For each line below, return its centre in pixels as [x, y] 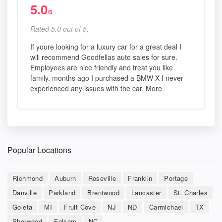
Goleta [23, 207]
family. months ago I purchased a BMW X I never [107, 78]
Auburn [65, 178]
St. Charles [191, 192]
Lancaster [146, 192]
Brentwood [104, 192]
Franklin [140, 178]
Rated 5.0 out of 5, [59, 28]
